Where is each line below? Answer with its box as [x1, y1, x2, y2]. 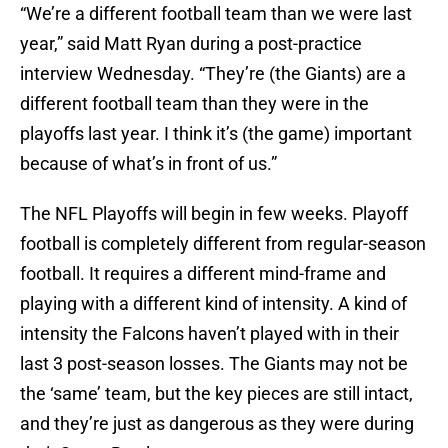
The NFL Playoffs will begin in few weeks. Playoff [20, 203, 408, 225]
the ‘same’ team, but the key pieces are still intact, [20, 383, 413, 405]
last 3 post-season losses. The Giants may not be [20, 353, 408, 375]
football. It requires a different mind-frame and [20, 263, 386, 285]
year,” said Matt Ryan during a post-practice [20, 33, 362, 55]
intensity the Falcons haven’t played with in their [20, 323, 399, 345]
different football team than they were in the [20, 93, 369, 115]
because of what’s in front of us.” [20, 153, 277, 175]
